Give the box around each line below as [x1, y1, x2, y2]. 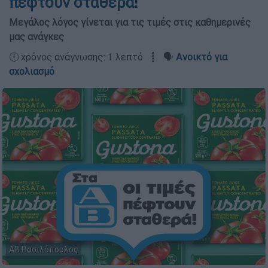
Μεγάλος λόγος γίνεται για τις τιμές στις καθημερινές [9, 16, 251, 28]
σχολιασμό [9, 65, 54, 77]
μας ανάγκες [9, 31, 64, 42]
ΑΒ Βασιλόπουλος [9, 244, 78, 255]
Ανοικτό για [176, 51, 227, 63]
